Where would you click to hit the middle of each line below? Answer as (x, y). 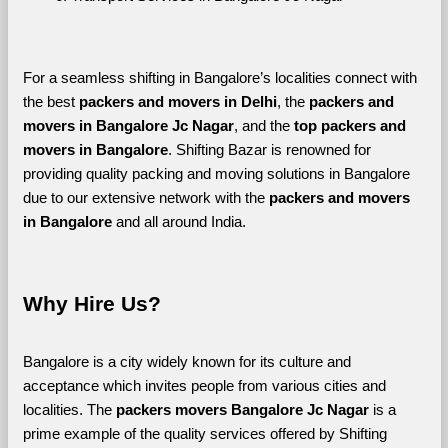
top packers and (349, 125)
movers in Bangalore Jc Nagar (128, 125)
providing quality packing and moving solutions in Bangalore (216, 173)
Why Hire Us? (91, 303)
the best (50, 101)
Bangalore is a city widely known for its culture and (186, 361)
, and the (263, 125)
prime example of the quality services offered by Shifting (204, 433)
